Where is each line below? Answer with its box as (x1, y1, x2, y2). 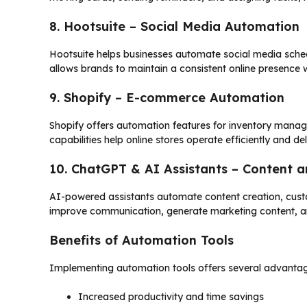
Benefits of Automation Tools (49, 232, 234, 248)
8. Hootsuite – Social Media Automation (49, 18, 299, 34)
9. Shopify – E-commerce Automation (49, 89, 284, 106)
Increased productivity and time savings (78, 290, 264, 303)
